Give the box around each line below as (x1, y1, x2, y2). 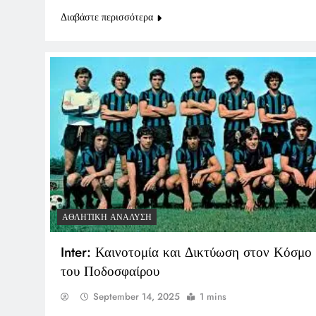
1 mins (200, 290, 226, 304)
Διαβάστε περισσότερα (61, 9, 153, 24)
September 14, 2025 (93, 290, 180, 304)
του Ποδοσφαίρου (61, 262, 159, 281)
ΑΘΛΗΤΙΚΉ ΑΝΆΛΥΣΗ (62, 211, 152, 224)
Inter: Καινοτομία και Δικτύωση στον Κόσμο (61, 243, 312, 262)
